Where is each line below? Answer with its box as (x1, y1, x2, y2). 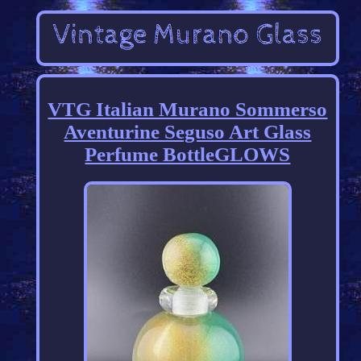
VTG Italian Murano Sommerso (48, 98, 328, 121)
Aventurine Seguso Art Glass (64, 121, 312, 143)
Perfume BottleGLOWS (85, 143, 291, 166)
